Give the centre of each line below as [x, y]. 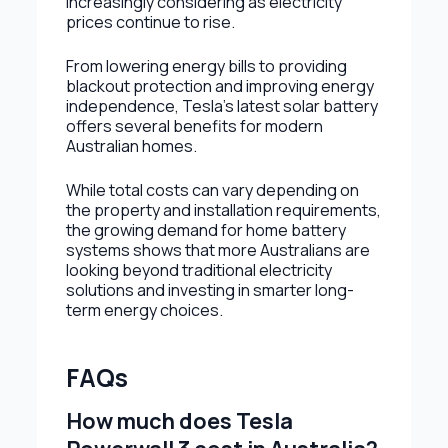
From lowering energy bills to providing [206, 65]
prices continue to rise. [150, 21]
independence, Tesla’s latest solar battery [221, 105]
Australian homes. [131, 145]
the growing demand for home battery [205, 229]
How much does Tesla [179, 420]
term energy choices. [144, 309]
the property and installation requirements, [223, 209]
